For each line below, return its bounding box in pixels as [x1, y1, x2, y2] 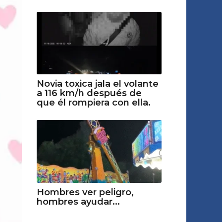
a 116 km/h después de [36, 88, 142, 99]
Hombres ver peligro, [36, 186, 134, 198]
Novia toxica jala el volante [36, 78, 159, 90]
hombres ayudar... [36, 196, 120, 207]
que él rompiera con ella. [36, 97, 151, 109]
